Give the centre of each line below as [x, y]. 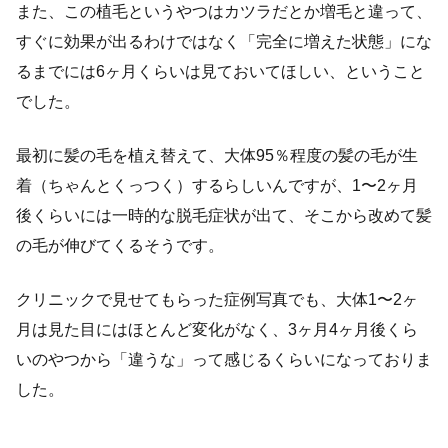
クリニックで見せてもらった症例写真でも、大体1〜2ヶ [217, 299]
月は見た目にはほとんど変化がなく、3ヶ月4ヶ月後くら [217, 329]
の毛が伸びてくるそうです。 [120, 245]
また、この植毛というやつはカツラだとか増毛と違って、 [224, 11]
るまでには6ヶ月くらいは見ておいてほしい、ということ [220, 71]
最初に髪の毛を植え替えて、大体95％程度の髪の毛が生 [217, 155]
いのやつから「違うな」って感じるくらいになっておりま [224, 359]
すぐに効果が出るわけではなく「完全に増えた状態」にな [224, 41]
